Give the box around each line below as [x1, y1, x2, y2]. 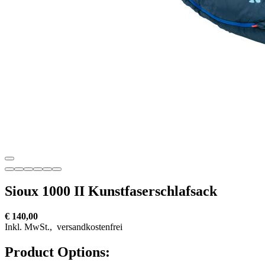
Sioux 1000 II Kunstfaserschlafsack [5, 183, 217, 199]
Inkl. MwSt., [5, 221, 54, 232]
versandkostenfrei [54, 221, 122, 232]
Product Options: [5, 244, 110, 260]
